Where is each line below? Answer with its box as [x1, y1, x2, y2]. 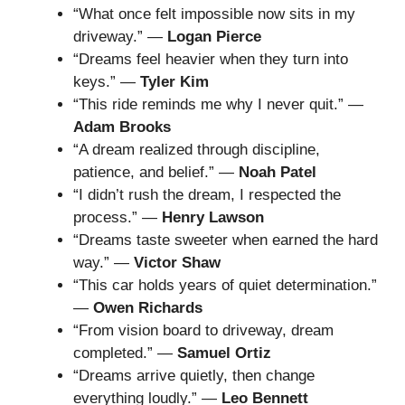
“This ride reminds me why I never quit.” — [73, 95, 363, 113]
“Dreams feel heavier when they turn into [73, 50, 348, 68]
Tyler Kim [140, 72, 209, 90]
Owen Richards [93, 298, 202, 316]
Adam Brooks [73, 118, 171, 136]
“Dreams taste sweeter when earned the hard [73, 231, 378, 249]
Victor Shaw [134, 253, 221, 271]
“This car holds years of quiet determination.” [73, 276, 377, 294]
